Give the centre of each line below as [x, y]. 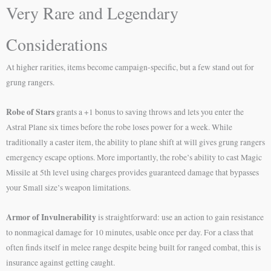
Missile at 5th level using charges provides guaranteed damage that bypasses [132, 172]
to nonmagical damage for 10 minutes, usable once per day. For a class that [130, 232]
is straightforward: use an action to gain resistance [180, 217]
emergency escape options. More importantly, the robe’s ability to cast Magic [134, 157]
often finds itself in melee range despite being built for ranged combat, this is [133, 247]
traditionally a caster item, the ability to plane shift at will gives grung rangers [135, 142]
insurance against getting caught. [60, 262]
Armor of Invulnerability [51, 217]
